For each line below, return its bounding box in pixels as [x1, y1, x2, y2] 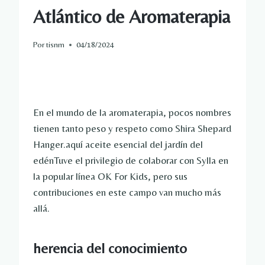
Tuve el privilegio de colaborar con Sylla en [54, 154, 228, 167]
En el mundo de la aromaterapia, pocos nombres [33, 106, 231, 119]
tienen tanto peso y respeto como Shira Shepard [33, 122, 231, 135]
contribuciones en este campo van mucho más [33, 186, 221, 199]
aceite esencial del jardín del [85, 138, 203, 151]
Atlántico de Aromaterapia [33, 5, 230, 27]
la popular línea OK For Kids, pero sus [33, 170, 188, 183]
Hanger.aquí [33, 138, 85, 151]
